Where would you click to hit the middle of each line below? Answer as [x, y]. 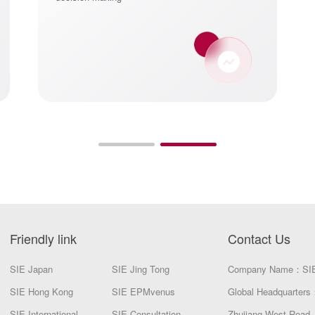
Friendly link [43, 239]
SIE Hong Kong [41, 292]
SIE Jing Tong [141, 269]
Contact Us [259, 239]
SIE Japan [31, 269]
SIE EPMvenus [143, 292]
